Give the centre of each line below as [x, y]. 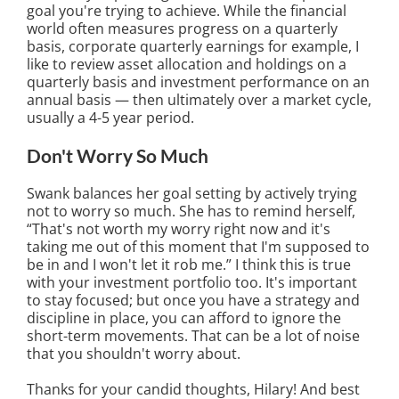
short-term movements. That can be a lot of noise [193, 336]
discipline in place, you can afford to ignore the [184, 318]
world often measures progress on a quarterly [182, 29]
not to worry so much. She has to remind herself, [191, 212]
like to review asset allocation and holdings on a [187, 65]
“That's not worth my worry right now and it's [179, 229]
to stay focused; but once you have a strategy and [193, 301]
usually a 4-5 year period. [112, 118]
